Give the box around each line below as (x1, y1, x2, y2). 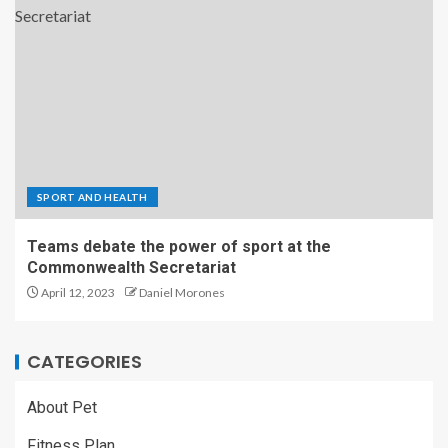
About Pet (27, 397, 97, 417)
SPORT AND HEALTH (37, 190, 148, 203)
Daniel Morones (139, 284, 225, 300)
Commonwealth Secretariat (27, 257, 236, 277)
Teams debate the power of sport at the (27, 236, 331, 256)
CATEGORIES (27, 348, 142, 374)
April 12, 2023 (39, 284, 115, 300)
